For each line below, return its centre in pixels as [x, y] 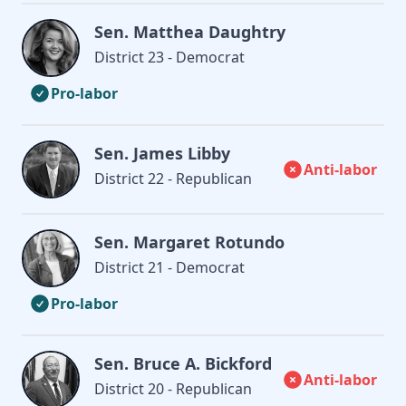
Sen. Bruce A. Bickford [183, 363]
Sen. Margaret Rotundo [189, 242]
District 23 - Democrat [169, 57]
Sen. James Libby [162, 153]
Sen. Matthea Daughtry [190, 31]
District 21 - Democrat [169, 267]
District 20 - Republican [173, 388]
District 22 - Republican [173, 178]
